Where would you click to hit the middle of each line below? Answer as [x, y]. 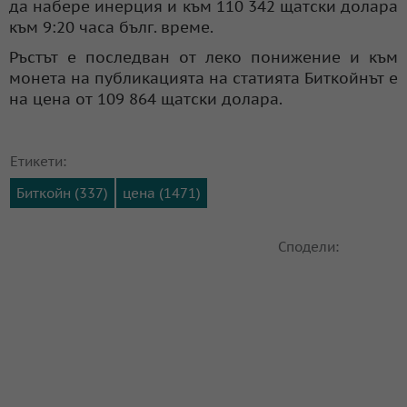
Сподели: [308, 246]
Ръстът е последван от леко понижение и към [203, 57]
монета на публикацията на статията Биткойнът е [203, 78]
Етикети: [38, 161]
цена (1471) [162, 193]
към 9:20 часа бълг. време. [111, 27]
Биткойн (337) [62, 193]
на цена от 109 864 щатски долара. [146, 99]
